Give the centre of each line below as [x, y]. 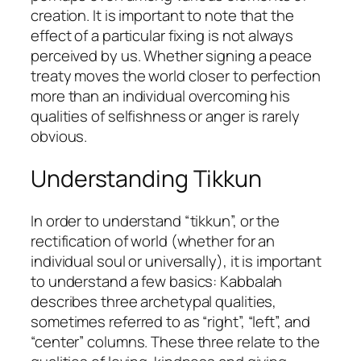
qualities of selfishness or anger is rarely [165, 116]
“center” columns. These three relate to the [175, 341]
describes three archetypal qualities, [154, 301]
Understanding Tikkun [146, 178]
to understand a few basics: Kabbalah [157, 281]
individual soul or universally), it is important [176, 261]
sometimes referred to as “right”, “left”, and [170, 321]
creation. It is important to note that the [162, 16]
